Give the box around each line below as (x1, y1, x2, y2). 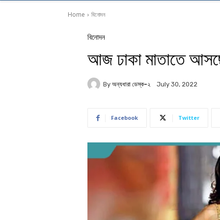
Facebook (111, 114, 138, 121)
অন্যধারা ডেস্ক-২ (112, 80, 150, 88)
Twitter (178, 114, 199, 121)
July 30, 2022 (157, 81, 197, 88)
